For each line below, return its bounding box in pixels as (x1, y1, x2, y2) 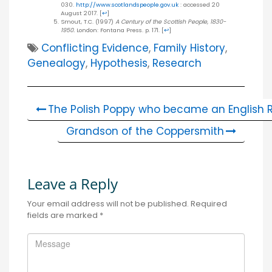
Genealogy (27, 55, 86, 70)
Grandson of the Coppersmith (66, 124, 224, 139)
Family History (154, 40, 225, 55)
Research (152, 55, 202, 70)
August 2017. (61, 8, 98, 17)
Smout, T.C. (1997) (61, 17, 115, 25)
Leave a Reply (27, 174, 118, 194)
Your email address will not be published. (27, 198, 189, 210)
